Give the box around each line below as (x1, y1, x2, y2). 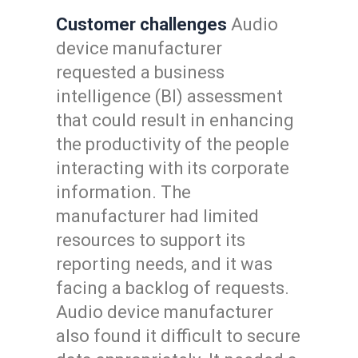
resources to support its (56, 230, 245, 250)
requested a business (56, 62, 225, 82)
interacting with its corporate (56, 158, 289, 178)
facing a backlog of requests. (56, 278, 289, 298)
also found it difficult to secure (56, 326, 300, 346)
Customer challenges (56, 14, 227, 34)
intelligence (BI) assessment (56, 86, 283, 106)
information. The (56, 182, 191, 202)
